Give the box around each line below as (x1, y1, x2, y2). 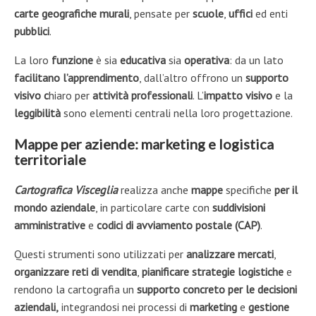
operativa (184, 52, 229, 67)
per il (274, 182, 298, 197)
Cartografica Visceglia (14, 182, 118, 197)
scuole (193, 6, 224, 20)
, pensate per (129, 6, 193, 20)
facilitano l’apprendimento (14, 70, 139, 85)
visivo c (14, 87, 49, 102)
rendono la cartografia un (14, 281, 137, 296)
